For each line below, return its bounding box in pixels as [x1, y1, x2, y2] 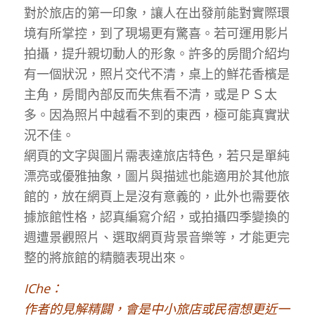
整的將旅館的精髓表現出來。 [23, 248, 188, 266]
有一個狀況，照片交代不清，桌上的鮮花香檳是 [23, 65, 290, 82]
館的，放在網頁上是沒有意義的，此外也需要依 [23, 187, 290, 205]
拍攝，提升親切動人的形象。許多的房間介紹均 [23, 44, 290, 62]
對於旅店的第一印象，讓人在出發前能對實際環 [23, 4, 290, 21]
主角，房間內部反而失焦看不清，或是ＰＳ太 [23, 85, 277, 103]
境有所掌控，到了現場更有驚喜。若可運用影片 [23, 24, 290, 41]
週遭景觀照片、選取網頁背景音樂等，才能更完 [23, 228, 290, 245]
